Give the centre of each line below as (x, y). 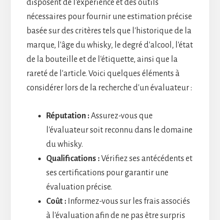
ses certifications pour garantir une (107, 173)
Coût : (56, 201)
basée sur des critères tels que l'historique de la (109, 31)
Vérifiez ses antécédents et (146, 158)
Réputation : (68, 116)
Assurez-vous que (121, 116)
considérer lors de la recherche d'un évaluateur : (109, 88)
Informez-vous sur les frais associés (128, 201)
